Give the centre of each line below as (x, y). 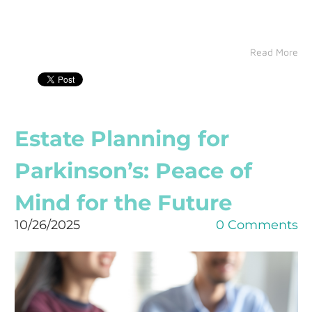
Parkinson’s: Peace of (133, 171)
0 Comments (257, 225)
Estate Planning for (122, 139)
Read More (274, 52)
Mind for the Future (123, 203)
